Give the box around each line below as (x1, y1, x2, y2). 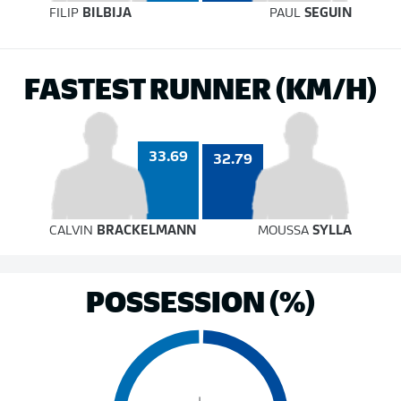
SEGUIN (303, 7, 352, 21)
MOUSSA (257, 225, 312, 238)
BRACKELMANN (97, 225, 197, 238)
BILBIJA (82, 7, 132, 21)
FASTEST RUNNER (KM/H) (24, 68, 377, 107)
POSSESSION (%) (86, 281, 315, 320)
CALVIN (49, 225, 98, 238)
